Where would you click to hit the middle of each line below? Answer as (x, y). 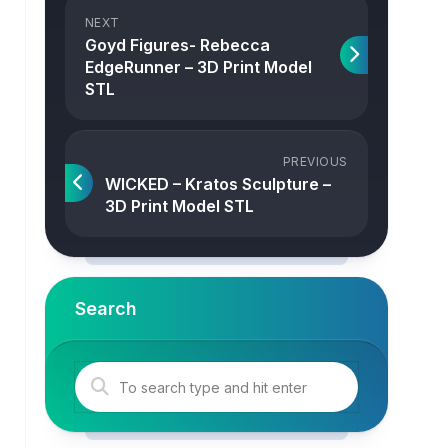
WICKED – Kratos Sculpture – (217, 184)
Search (105, 308)
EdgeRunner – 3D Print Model (198, 67)
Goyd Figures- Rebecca (177, 45)
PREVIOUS (315, 161)
